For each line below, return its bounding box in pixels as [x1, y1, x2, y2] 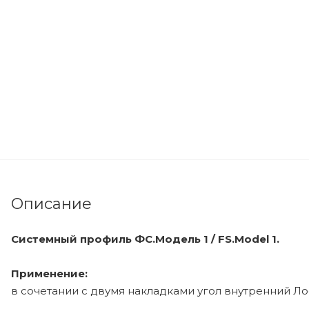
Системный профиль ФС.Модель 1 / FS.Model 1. [11, 232, 279, 246]
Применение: [11, 267, 88, 280]
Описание [11, 195, 92, 213]
